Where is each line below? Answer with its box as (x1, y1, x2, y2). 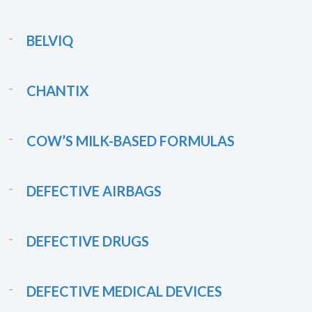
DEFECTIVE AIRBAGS (26, 182, 162, 199)
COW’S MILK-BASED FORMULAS (26, 132, 235, 149)
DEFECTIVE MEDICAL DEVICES (26, 283, 222, 299)
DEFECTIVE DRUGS (26, 233, 149, 249)
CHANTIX (26, 82, 89, 99)
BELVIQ (26, 32, 73, 49)
